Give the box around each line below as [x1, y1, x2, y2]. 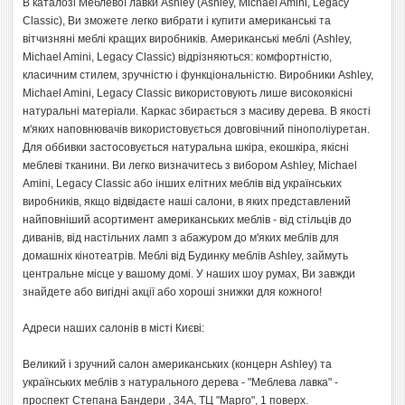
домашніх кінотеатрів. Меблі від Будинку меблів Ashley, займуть [23, 249, 348, 262]
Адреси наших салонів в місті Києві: [23, 321, 204, 334]
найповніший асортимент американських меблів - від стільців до [23, 212, 352, 226]
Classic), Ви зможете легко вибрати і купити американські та [23, 14, 331, 27]
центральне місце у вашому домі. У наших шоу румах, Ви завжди [23, 267, 355, 280]
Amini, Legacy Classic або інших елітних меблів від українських [23, 176, 342, 190]
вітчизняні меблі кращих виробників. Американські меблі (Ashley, [23, 32, 352, 45]
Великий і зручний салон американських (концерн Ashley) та [23, 357, 332, 371]
